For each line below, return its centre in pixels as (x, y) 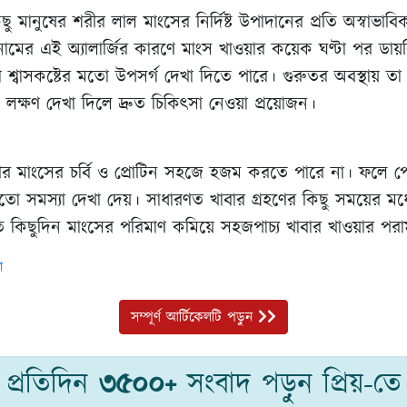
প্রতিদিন (52, 384)
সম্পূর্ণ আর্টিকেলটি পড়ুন (194, 317)
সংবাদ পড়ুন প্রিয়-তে (288, 384)
